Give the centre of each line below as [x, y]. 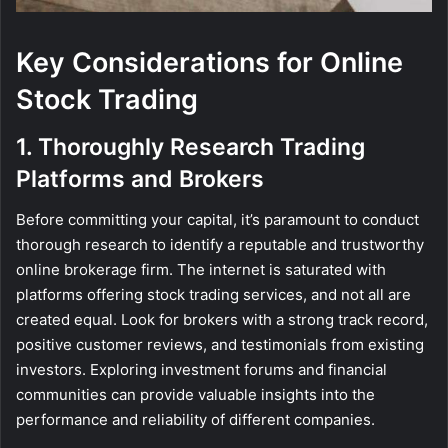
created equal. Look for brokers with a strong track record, [222, 319]
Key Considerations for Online [209, 62]
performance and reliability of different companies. [195, 419]
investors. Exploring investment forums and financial [201, 369]
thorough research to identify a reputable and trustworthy [220, 244]
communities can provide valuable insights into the [195, 394]
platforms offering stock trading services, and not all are [213, 294]
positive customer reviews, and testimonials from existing [220, 344]
